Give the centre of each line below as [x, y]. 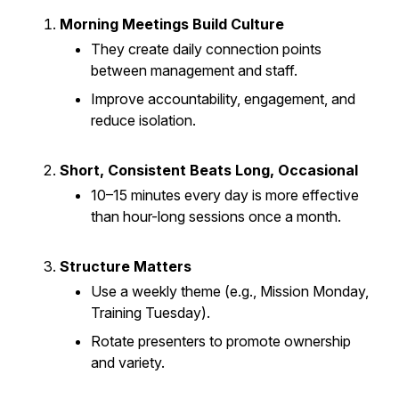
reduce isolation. [143, 120]
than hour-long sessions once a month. [216, 216]
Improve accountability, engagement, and [223, 99]
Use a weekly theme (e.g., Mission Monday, [230, 291]
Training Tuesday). [151, 313]
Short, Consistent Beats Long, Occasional [209, 170]
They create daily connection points [206, 49]
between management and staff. [194, 70]
